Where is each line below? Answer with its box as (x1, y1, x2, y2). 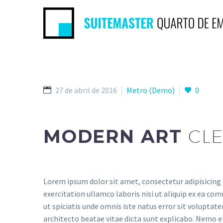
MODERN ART (43, 125, 188, 147)
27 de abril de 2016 (55, 85, 117, 95)
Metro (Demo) (126, 85, 175, 95)
